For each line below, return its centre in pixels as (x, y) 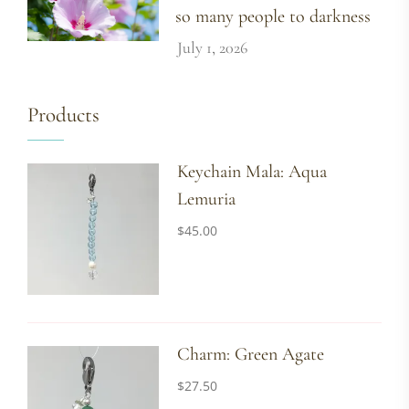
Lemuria (207, 199)
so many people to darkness (273, 17)
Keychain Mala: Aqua (252, 172)
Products (63, 115)
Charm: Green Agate (251, 355)
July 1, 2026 (213, 48)
